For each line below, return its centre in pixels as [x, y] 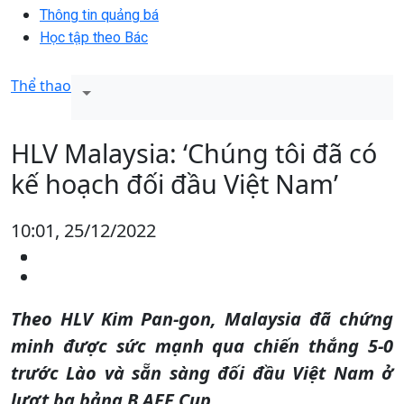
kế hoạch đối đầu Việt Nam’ [174, 183]
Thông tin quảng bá [99, 14]
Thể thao [41, 85]
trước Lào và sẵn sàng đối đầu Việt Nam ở [202, 372]
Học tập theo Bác [94, 37]
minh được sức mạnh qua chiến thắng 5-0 [202, 345]
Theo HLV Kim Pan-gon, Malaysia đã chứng [202, 318]
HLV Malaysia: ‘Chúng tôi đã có [194, 152]
